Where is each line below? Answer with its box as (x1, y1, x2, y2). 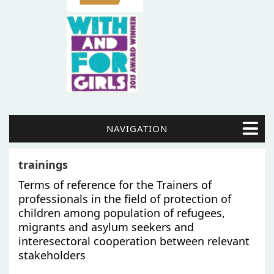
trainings (18, 157, 68, 172)
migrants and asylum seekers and (18, 219, 194, 234)
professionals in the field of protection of (18, 191, 231, 206)
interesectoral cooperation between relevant (18, 233, 250, 248)
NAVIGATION (106, 122, 168, 135)
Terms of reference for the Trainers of (18, 177, 212, 192)
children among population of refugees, (18, 205, 225, 220)
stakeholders (18, 247, 86, 262)
